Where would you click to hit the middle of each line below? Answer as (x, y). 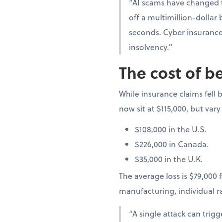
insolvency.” (151, 47)
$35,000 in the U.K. (169, 159)
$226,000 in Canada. (172, 144)
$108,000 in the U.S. (171, 129)
